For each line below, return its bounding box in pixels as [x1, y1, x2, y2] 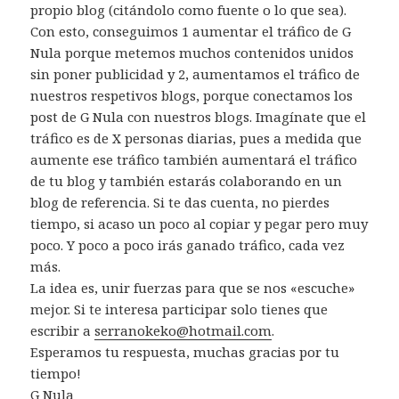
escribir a [30, 321, 95, 339]
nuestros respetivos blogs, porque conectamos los [30, 85, 354, 104]
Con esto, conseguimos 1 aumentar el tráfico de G [30, 21, 352, 40]
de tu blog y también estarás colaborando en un [30, 171, 343, 190]
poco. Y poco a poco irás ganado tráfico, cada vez [30, 235, 346, 254]
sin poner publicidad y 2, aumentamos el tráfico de [30, 64, 361, 83]
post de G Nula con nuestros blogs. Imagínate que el [30, 107, 367, 126]
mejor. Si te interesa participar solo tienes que [30, 299, 329, 318]
